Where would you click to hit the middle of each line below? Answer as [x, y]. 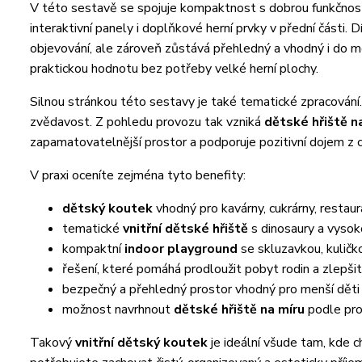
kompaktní [93, 248]
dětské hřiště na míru [239, 309]
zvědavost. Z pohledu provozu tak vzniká [147, 122]
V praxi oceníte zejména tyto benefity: [138, 175]
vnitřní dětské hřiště [185, 228]
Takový [53, 342]
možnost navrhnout [118, 309]
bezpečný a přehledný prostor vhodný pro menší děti [211, 289]
